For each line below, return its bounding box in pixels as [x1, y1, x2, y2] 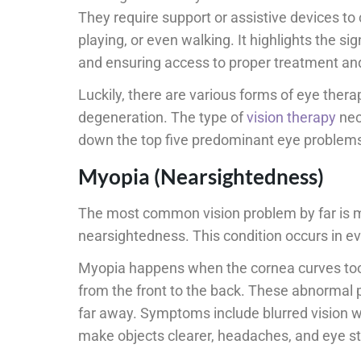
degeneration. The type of [78, 109, 247, 127]
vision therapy [247, 109, 336, 127]
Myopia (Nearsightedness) [78, 164, 324, 190]
